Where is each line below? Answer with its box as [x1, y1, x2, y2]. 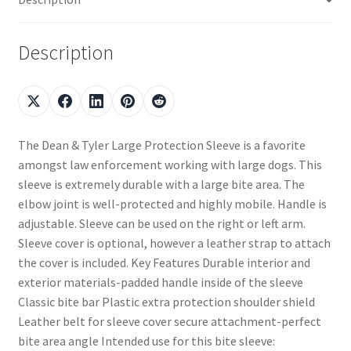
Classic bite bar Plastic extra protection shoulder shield [17, 294, 315, 309]
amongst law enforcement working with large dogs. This [17, 157, 322, 172]
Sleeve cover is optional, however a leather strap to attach [17, 235, 331, 251]
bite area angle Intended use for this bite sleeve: [17, 333, 275, 349]
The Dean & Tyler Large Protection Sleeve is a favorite [17, 137, 306, 153]
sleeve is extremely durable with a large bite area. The [17, 176, 305, 192]
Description [17, 40, 114, 66]
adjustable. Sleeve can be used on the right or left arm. [17, 215, 306, 231]
